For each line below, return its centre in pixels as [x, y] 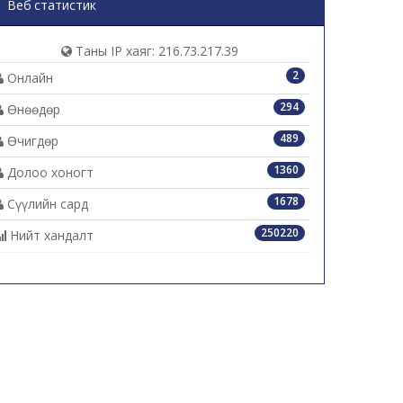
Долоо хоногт [49, 172]
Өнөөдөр [32, 109]
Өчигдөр [31, 140]
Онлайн [28, 77]
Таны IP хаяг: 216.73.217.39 [155, 50]
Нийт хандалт [50, 235]
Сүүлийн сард [46, 203]
